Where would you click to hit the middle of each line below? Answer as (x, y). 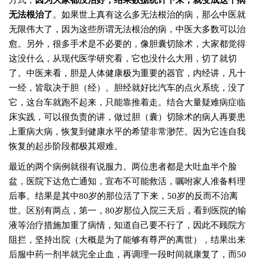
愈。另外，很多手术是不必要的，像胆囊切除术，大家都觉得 (127, 44)
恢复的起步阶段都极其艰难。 (66, 146)
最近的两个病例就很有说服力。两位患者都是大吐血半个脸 (123, 167)
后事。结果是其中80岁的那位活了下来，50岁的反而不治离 (123, 196)
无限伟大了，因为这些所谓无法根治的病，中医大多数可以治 (127, 29)
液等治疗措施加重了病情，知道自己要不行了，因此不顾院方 (127, 225)
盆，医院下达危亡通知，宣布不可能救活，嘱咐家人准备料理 (127, 181)
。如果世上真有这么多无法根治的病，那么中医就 (149, 15)
